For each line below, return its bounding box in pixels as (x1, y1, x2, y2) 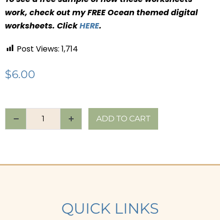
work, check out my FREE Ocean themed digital (5, 6, 198, 18)
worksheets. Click (5, 20, 80, 31)
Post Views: (17, 43, 59, 55)
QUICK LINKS (61, 199, 159, 218)
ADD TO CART (96, 113, 150, 123)
